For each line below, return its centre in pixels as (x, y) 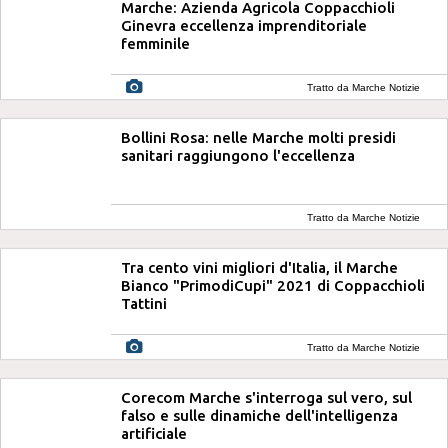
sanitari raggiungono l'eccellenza (238, 155)
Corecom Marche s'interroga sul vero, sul (266, 397)
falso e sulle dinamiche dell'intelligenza (259, 415)
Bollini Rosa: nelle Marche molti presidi (258, 137)
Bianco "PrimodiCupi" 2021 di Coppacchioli (273, 285)
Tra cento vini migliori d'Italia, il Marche (259, 267)
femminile (155, 43)
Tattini (144, 303)
